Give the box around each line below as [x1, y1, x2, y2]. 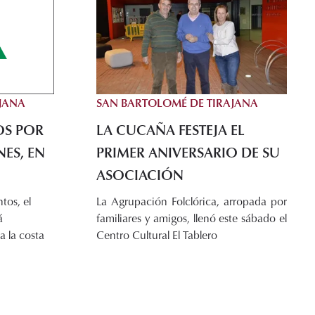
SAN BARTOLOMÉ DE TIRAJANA [96, 95, 258, 111]
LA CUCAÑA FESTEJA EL [96, 120, 244, 140]
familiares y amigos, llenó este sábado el [96, 210, 287, 226]
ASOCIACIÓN [96, 165, 184, 185]
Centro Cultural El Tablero [96, 227, 217, 243]
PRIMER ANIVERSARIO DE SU [96, 142, 280, 162]
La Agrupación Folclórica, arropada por [96, 193, 287, 210]
